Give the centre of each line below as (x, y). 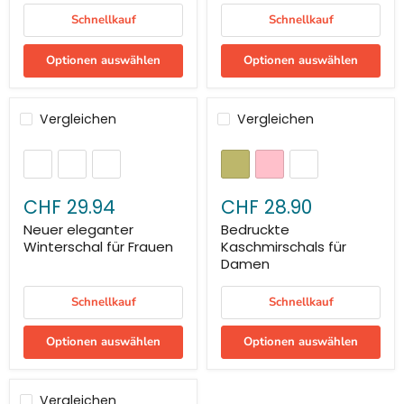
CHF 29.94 (69, 207)
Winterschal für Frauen (98, 246)
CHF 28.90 (266, 207)
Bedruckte (255, 229)
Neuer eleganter (78, 229)
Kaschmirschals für (284, 246)
